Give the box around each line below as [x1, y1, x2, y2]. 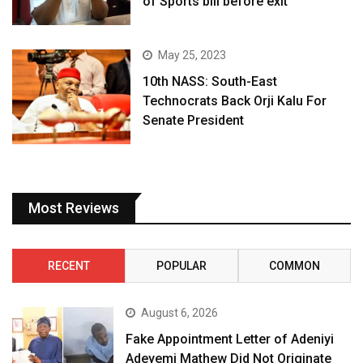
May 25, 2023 [158, 49, 227, 62]
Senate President [143, 113, 245, 129]
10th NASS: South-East [143, 74, 278, 90]
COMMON [268, 259, 320, 273]
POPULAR [156, 259, 207, 273]
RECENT [47, 259, 90, 273]
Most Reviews [28, 199, 119, 217]
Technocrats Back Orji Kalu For [143, 93, 327, 109]
